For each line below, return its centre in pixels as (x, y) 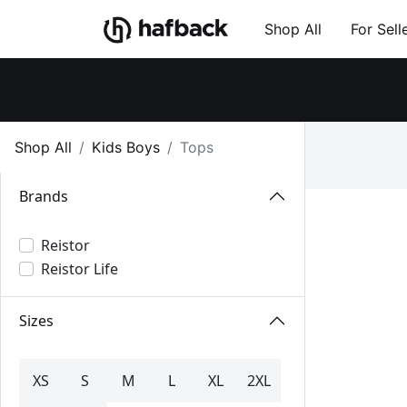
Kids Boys (126, 147)
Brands (44, 196)
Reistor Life (79, 269)
